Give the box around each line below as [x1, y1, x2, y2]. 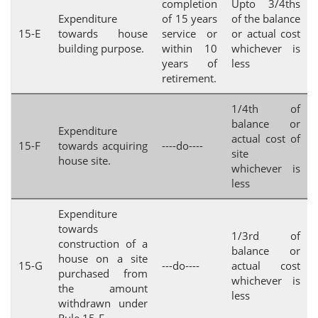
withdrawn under [58, 296, 148, 310]
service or [162, 26, 217, 40]
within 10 [162, 41, 217, 55]
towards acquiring [58, 138, 148, 153]
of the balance [231, 11, 300, 26]
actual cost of [231, 131, 300, 146]
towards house [58, 26, 148, 40]
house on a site [58, 251, 148, 265]
